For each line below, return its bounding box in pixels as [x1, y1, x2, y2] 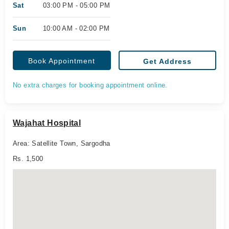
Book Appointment [28, 57, 96, 65]
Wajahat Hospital [13, 119, 81, 127]
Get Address [143, 57, 192, 65]
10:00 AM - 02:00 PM [43, 25, 110, 32]
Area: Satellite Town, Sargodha [13, 140, 110, 147]
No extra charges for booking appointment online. [13, 81, 168, 89]
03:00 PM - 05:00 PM [43, 2, 110, 9]
